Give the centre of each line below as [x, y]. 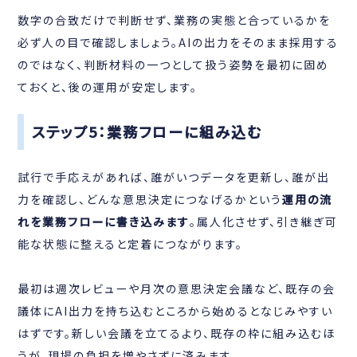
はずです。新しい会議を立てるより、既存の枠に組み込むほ [177, 333]
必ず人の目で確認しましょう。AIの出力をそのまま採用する [178, 42]
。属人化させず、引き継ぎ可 [264, 221]
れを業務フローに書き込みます [104, 221]
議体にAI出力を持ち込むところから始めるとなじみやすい [176, 310]
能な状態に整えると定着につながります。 [131, 243]
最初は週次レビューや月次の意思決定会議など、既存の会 [177, 288]
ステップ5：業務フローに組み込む [147, 131]
